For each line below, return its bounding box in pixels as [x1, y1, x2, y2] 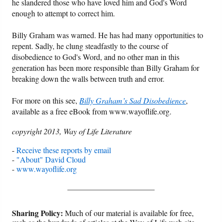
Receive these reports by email [16, 145, 111, 156]
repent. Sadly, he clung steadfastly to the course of [12, 41, 168, 52]
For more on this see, [12, 95, 80, 106]
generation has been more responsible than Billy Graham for [12, 62, 200, 73]
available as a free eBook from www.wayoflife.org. [12, 106, 172, 117]
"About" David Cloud [16, 154, 86, 165]
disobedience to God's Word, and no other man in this [12, 52, 180, 62]
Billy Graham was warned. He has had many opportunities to [12, 30, 204, 41]
